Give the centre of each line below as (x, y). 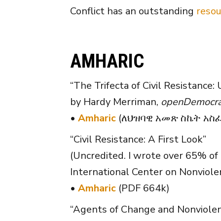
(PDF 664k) (143, 188)
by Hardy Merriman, (115, 102)
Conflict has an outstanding (133, 11)
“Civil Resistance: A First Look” (138, 139)
